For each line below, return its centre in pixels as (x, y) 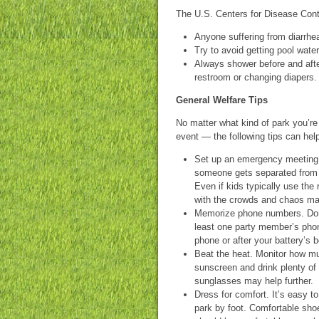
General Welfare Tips (222, 100)
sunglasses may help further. (254, 281)
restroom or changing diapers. (256, 77)
